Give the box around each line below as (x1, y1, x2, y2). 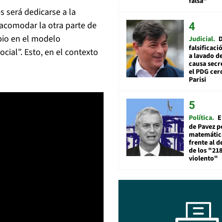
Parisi (189, 74, 206, 85)
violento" (189, 153, 218, 164)
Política (189, 112, 212, 123)
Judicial (189, 34, 213, 44)
